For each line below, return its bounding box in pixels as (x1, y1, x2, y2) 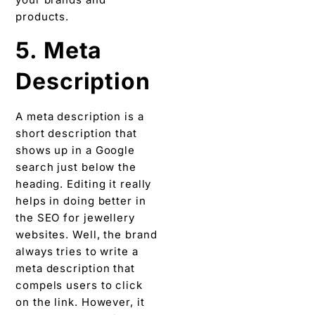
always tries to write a (15, 245, 139, 259)
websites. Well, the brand (15, 228, 157, 242)
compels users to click (15, 278, 143, 292)
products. (15, 10, 73, 24)
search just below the (15, 160, 136, 174)
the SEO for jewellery (15, 211, 135, 225)
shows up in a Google (15, 143, 135, 157)
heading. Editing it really (15, 177, 152, 191)
